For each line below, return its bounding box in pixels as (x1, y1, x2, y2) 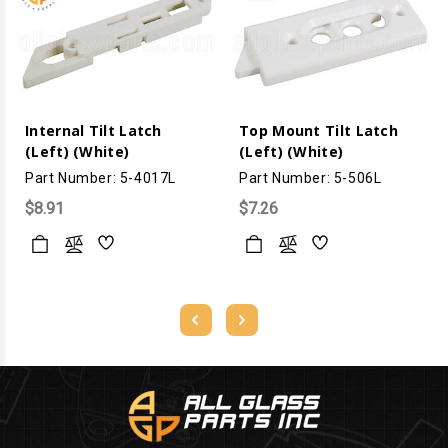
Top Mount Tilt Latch (239, 120, 399, 140)
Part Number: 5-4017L (25, 169, 176, 186)
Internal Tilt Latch (25, 120, 162, 140)
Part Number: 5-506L (239, 169, 382, 186)
